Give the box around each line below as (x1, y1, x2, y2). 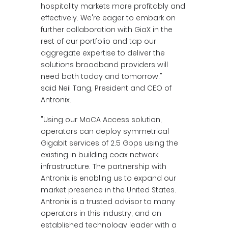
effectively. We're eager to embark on (41, 13, 176, 23)
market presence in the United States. (41, 185, 176, 195)
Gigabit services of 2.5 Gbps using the (41, 138, 178, 148)
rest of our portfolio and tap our (41, 36, 156, 46)
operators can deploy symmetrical (41, 126, 169, 136)
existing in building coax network (41, 150, 158, 160)
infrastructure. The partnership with (41, 161, 166, 172)
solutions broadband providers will (41, 60, 168, 70)
